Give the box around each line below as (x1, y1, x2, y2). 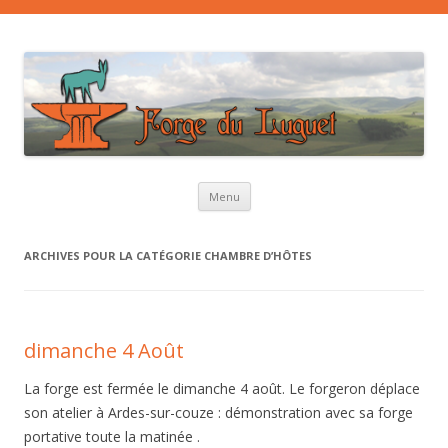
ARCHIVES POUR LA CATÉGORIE (24, 248, 204, 264)
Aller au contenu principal (250, 179, 413, 199)
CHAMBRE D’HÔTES (204, 248, 312, 264)
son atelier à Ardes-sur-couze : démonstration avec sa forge (24, 403, 413, 423)
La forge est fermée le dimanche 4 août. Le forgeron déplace (24, 379, 420, 399)
